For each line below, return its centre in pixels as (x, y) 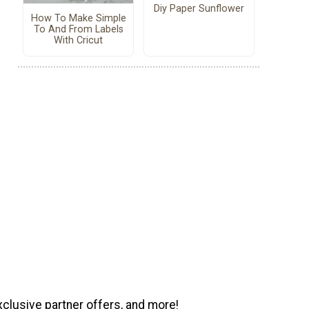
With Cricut (78, 40)
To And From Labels (78, 29)
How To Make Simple (78, 18)
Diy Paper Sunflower (199, 9)
